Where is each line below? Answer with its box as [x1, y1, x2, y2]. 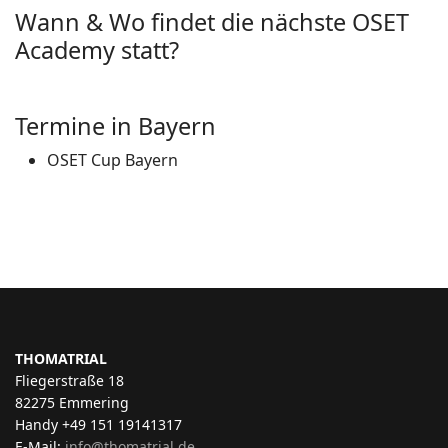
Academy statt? [15, 33, 179, 66]
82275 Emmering [15, 392, 129, 412]
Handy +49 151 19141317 [15, 414, 182, 434]
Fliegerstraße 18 [15, 370, 124, 390]
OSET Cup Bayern [47, 148, 178, 171]
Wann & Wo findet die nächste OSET [15, 5, 409, 38]
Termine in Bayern [15, 109, 216, 142]
